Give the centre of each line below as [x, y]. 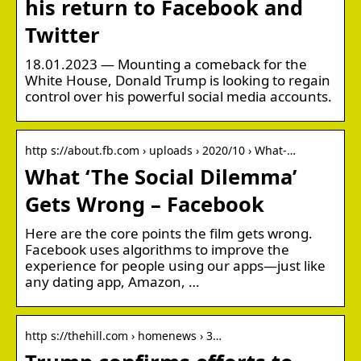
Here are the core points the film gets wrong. [169, 233]
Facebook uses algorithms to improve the [157, 249]
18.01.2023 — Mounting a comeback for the [166, 64]
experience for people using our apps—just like [175, 265]
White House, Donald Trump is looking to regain [178, 80]
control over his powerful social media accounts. [178, 96]
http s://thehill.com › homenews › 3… [123, 335]
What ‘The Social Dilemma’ [161, 176]
